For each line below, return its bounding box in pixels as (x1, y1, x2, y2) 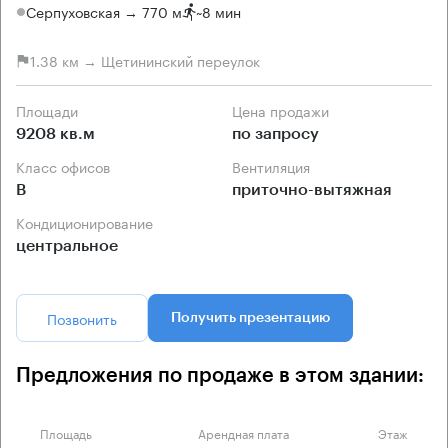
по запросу (232, 125, 319, 142)
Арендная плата (197, 422, 289, 442)
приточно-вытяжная (232, 181, 392, 198)
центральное (16, 237, 118, 254)
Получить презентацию (171, 310, 330, 325)
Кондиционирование (25, 210, 153, 233)
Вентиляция (241, 154, 310, 177)
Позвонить (47, 306, 117, 329)
